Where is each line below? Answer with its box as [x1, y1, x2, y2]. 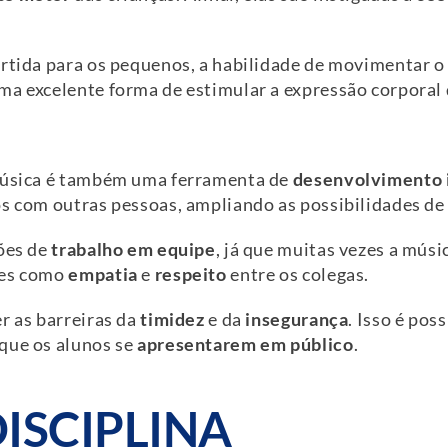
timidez [140, 309, 205, 331]
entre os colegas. [226, 264, 370, 286]
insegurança [245, 309, 349, 331]
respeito [154, 264, 227, 286]
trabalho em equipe [51, 239, 216, 261]
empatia [68, 264, 138, 286]
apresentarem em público [137, 334, 354, 356]
